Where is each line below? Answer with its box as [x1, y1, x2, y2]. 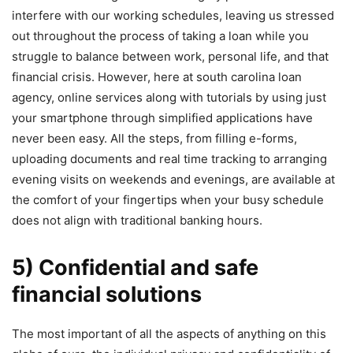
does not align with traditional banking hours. [12, 212, 262, 228]
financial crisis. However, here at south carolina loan [12, 69, 302, 84]
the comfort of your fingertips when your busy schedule [12, 191, 324, 207]
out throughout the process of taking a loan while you [12, 28, 309, 43]
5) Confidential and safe [12, 254, 258, 281]
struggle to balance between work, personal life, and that [12, 48, 329, 64]
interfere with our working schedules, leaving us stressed [12, 7, 334, 23]
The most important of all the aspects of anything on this [12, 325, 326, 341]
